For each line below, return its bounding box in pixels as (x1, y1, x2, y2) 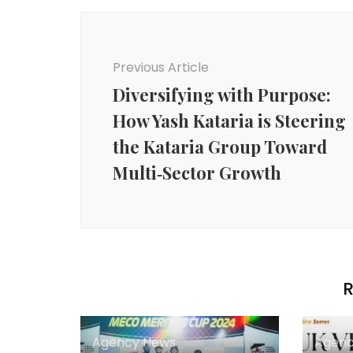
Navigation (80, 28, 190, 54)
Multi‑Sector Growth (113, 160, 281, 184)
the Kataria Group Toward (113, 134, 327, 158)
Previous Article (113, 58, 209, 76)
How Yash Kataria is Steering (113, 108, 346, 132)
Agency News (92, 333, 176, 351)
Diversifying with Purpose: (113, 82, 331, 106)
